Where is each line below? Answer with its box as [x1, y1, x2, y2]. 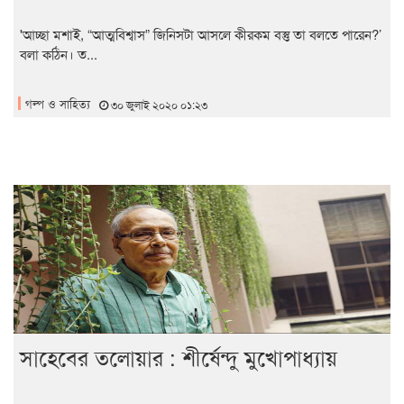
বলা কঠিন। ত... [20, 44, 97, 64]
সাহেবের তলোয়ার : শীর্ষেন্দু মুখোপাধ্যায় [20, 341, 337, 373]
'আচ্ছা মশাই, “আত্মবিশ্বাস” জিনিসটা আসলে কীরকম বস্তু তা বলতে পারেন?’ [20, 24, 381, 44]
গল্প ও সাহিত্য [25, 95, 90, 113]
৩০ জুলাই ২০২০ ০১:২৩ [108, 96, 207, 113]
